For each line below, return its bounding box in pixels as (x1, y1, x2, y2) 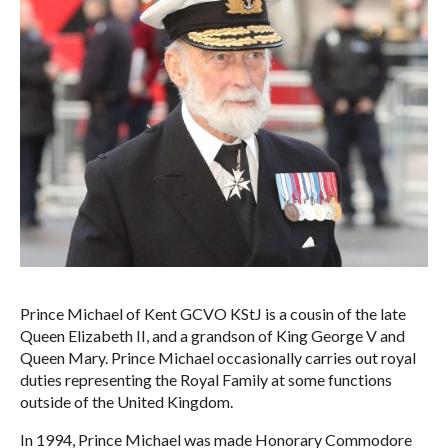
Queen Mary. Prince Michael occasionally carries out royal (20, 348, 416, 367)
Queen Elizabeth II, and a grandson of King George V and (20, 326, 405, 345)
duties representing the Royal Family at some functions (20, 370, 392, 389)
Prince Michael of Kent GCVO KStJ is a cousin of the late (20, 304, 406, 323)
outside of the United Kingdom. (20, 392, 233, 411)
